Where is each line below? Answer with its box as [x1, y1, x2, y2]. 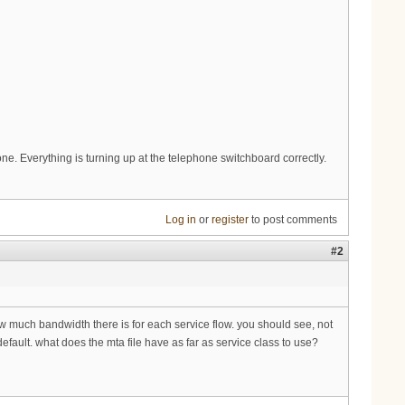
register [211, 213, 249, 227]
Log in [165, 213, 196, 227]
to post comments [248, 213, 337, 227]
